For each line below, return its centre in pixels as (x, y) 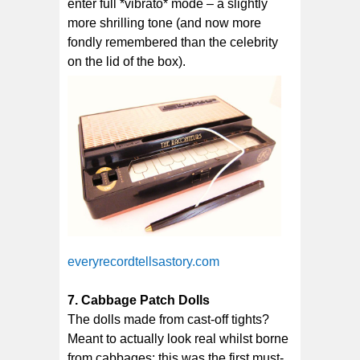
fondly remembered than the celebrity (173, 43)
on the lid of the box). (127, 62)
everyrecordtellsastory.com (143, 261)
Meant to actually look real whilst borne (178, 338)
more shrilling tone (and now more (164, 23)
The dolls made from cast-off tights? (168, 319)
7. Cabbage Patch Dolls (139, 300)
